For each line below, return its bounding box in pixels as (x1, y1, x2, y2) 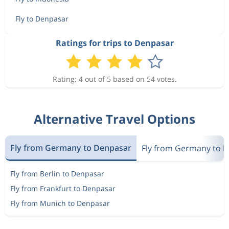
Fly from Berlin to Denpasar (10, 169, 104, 178)
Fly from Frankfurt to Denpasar (10, 184, 116, 193)
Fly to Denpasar (15, 14, 68, 24)
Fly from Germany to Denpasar (10, 142, 131, 153)
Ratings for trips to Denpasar (55, 37, 174, 49)
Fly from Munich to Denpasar (10, 198, 110, 208)
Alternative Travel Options (34, 110, 195, 127)
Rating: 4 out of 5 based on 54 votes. (52, 74, 177, 84)
